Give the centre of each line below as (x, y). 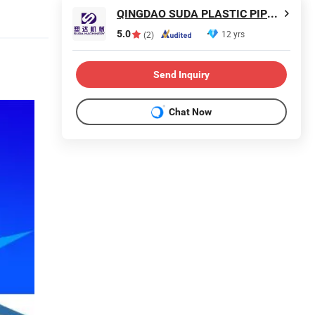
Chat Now (190, 111)
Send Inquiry (181, 74)
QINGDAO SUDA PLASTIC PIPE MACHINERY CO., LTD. (272, 14)
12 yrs (233, 34)
